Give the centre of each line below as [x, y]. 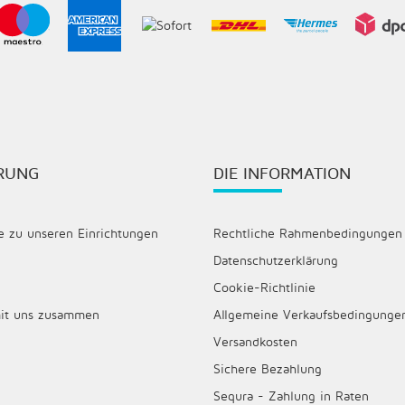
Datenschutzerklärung [276, 259]
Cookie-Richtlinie [264, 287]
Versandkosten [255, 341]
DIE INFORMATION [282, 173]
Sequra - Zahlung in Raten [291, 395]
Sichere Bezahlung [268, 368]
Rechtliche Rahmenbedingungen [308, 232]
